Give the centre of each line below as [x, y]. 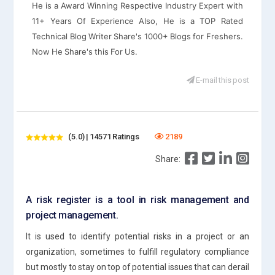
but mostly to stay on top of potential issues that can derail [137, 267]
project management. [72, 215]
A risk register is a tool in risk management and [137, 199]
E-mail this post [222, 80]
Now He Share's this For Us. [85, 51]
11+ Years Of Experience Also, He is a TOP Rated [137, 21]
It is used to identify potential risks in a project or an [137, 236]
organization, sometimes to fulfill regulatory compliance [137, 251]
